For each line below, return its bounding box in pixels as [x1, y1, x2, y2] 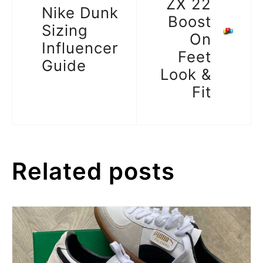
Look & [160, 65, 211, 84]
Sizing [42, 21, 88, 40]
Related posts [12, 157, 175, 186]
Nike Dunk [42, 4, 119, 22]
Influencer [42, 39, 119, 58]
